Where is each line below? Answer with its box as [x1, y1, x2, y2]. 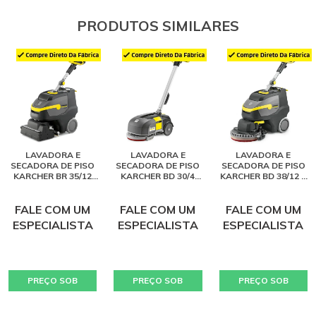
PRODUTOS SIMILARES [77, 16, 239, 35]
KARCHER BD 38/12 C [219, 170, 307, 181]
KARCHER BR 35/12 [13, 170, 92, 181]
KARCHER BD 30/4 [121, 170, 195, 181]
